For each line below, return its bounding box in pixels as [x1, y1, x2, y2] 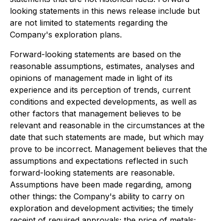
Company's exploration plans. [10, 30, 122, 40]
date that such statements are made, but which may [10, 132, 204, 143]
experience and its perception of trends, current [10, 85, 190, 95]
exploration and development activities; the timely [10, 203, 193, 214]
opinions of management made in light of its [10, 73, 173, 83]
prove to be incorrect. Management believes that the [10, 144, 207, 154]
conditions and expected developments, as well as [10, 97, 197, 107]
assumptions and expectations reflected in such [10, 156, 188, 166]
